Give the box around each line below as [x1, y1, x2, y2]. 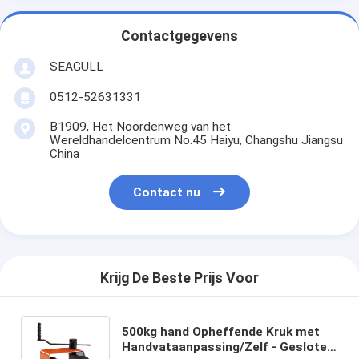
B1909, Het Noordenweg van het [49, 119, 231, 134]
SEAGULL [49, 58, 103, 74]
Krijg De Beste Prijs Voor [100, 270, 259, 287]
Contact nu [133, 185, 201, 200]
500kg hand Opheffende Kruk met [122, 324, 321, 339]
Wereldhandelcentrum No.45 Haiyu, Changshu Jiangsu [49, 132, 343, 147]
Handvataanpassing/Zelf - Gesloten [122, 339, 335, 354]
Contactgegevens [121, 28, 238, 45]
